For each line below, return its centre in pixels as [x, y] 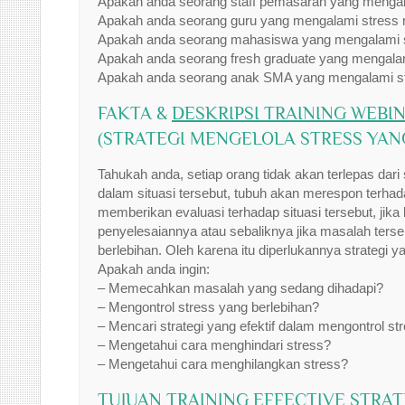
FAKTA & [135, 113]
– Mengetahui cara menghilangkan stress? [223, 364]
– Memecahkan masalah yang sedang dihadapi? [240, 288]
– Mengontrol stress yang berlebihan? [208, 307]
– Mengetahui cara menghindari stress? [214, 345]
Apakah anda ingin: [154, 269]
